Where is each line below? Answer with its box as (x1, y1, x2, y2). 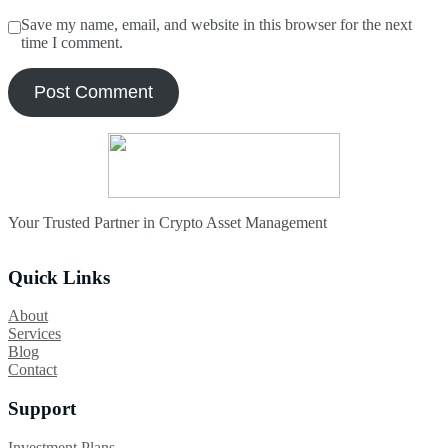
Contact (8, 361, 57, 379)
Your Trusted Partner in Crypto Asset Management (8, 213, 327, 231)
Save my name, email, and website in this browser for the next (21, 15, 412, 33)
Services (8, 325, 61, 343)
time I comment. (21, 33, 123, 51)
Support (8, 398, 76, 419)
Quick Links (8, 266, 110, 288)
